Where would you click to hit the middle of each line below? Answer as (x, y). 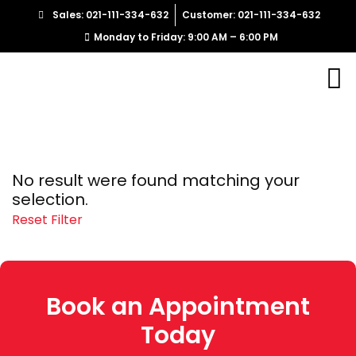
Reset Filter (47, 220)
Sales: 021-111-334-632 (110, 15)
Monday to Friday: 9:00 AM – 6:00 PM (186, 37)
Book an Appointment (178, 307)
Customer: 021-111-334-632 (251, 15)
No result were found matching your (156, 180)
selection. (50, 199)
